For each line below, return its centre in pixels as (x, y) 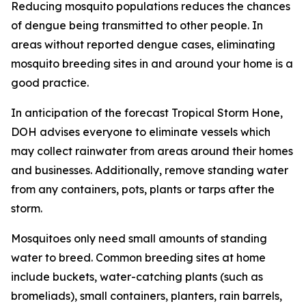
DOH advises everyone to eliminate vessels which (141, 132)
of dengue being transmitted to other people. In (137, 25)
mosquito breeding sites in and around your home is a (152, 64)
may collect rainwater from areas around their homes (152, 151)
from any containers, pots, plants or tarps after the (143, 189)
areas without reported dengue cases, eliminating (143, 44)
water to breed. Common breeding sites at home (138, 258)
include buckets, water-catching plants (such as (137, 277)
